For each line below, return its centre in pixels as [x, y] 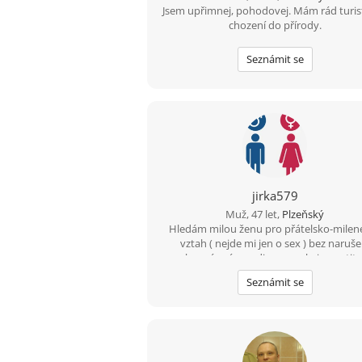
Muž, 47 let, [254, 214]
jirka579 [275, 196]
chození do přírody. [275, 25]
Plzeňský [303, 214]
